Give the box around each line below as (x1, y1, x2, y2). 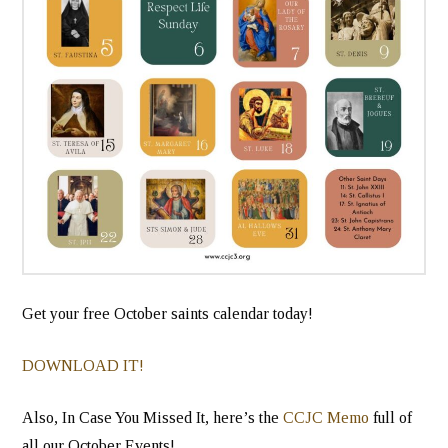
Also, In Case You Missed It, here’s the (22, 409, 284, 427)
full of (369, 409, 413, 427)
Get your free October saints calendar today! (22, 305, 314, 323)
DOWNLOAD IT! (22, 357, 149, 375)
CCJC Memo (283, 409, 370, 427)
